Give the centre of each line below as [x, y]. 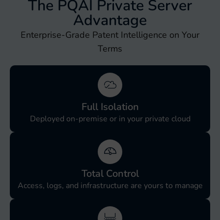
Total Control [110, 173]
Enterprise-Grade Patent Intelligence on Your [110, 35]
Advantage [110, 20]
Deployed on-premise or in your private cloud [110, 119]
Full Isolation [110, 107]
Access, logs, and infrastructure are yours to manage [110, 185]
